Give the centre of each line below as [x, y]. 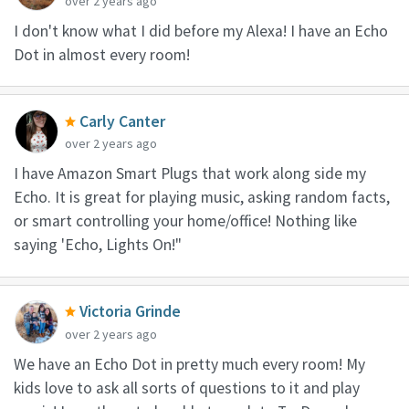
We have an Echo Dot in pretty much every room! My [189, 364]
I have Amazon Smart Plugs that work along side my [190, 174]
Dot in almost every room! [102, 54]
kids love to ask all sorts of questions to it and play [187, 388]
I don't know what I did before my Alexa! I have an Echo [201, 31]
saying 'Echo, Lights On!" [98, 245]
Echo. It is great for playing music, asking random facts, [202, 198]
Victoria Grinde [131, 312]
